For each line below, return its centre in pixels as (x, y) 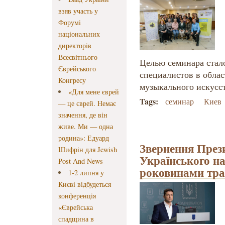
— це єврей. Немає (87, 103)
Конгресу (72, 80)
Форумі (70, 23)
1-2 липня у (86, 173)
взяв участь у (78, 11)
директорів (75, 46)
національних (79, 34)
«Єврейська (76, 207)
